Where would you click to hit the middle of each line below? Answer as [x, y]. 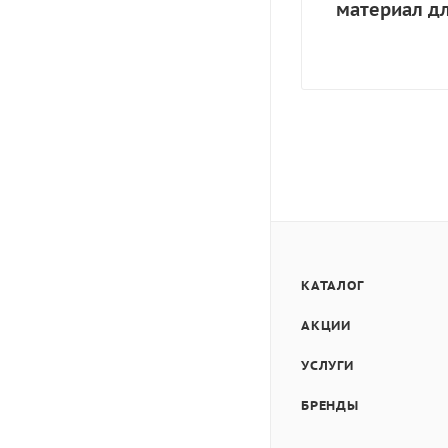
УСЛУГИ [327, 366]
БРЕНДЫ [330, 406]
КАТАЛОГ [332, 286]
